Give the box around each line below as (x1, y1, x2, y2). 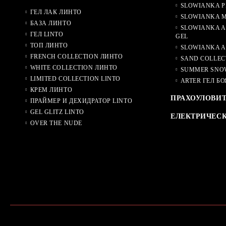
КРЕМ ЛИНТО (30, 86, 73, 93)
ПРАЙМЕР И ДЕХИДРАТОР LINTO (30, 97, 133, 104)
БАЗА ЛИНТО (30, 19, 72, 27)
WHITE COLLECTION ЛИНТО (30, 64, 118, 71)
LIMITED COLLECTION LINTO (30, 75, 121, 82)
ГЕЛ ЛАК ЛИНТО (30, 8, 82, 16)
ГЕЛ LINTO (30, 30, 64, 38)
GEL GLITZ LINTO (30, 108, 84, 116)
